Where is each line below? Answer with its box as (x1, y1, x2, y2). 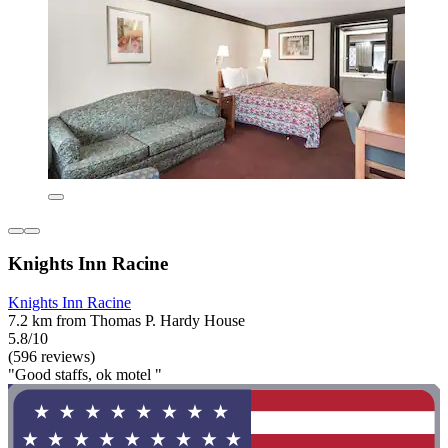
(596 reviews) (8, 347, 95, 365)
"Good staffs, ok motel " (8, 365, 162, 383)
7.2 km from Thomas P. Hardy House (8, 311, 245, 329)
